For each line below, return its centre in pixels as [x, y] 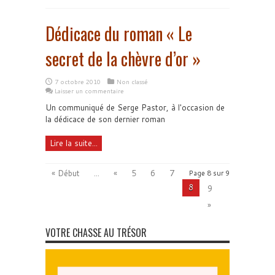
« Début [66, 173]
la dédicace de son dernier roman [105, 119]
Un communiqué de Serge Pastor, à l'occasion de [135, 107]
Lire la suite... [74, 143]
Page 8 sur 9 [209, 173]
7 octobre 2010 [78, 82]
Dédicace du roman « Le [119, 33]
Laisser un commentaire [89, 91]
